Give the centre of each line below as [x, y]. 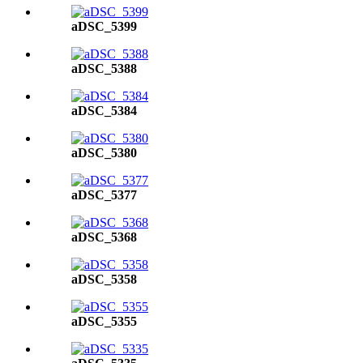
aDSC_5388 [104, 68]
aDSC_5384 [104, 111]
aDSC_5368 [104, 237]
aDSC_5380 [104, 153]
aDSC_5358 [104, 279]
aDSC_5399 [104, 26]
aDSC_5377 [104, 195]
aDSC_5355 [104, 321]
